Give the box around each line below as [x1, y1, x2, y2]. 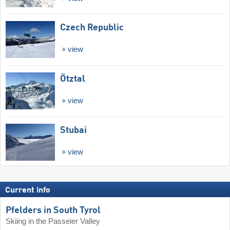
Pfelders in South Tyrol [6, 205, 101, 215]
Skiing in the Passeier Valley [6, 217, 100, 225]
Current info [5, 186, 50, 195]
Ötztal [60, 74, 85, 84]
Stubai [60, 125, 87, 135]
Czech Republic [60, 23, 124, 33]
